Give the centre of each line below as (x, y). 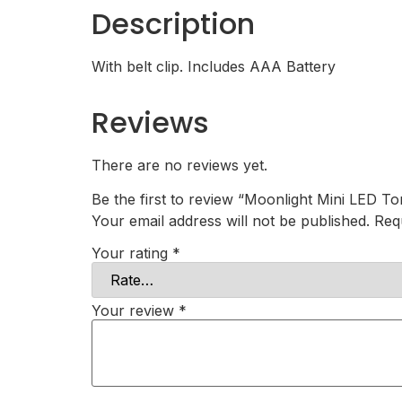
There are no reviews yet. (179, 165)
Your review (135, 310)
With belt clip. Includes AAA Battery (214, 66)
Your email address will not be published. (231, 221)
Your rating (132, 253)
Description (173, 23)
